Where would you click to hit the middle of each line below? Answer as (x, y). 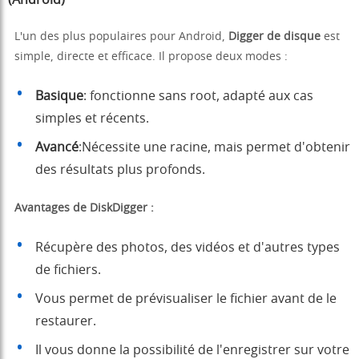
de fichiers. (68, 270)
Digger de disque (274, 37)
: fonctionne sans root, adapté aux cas (198, 97)
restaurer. (66, 322)
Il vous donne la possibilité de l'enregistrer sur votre (192, 351)
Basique (59, 97)
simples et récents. (92, 119)
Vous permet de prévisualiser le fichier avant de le (186, 299)
